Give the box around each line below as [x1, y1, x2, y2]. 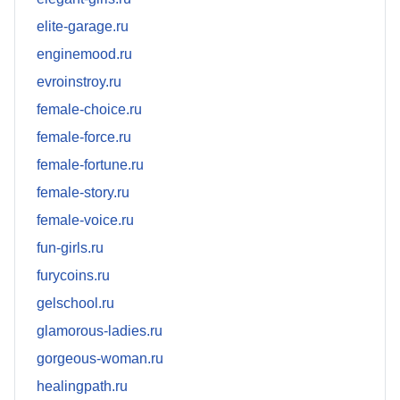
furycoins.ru [37, 268, 110, 284]
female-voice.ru [37, 212, 134, 229]
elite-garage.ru [37, 19, 129, 35]
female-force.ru [37, 129, 131, 146]
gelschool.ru [37, 296, 114, 312]
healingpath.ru [37, 379, 128, 395]
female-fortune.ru [37, 157, 144, 173]
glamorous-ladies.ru [37, 323, 162, 339]
